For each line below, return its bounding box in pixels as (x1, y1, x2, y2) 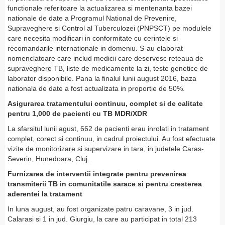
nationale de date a (8, 14, 71, 23)
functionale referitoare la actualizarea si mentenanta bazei (8, 4, 192, 13)
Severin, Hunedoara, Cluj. (8, 155, 89, 163)
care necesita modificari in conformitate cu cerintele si (8, 34, 178, 43)
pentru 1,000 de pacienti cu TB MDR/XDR (8, 109, 147, 118)
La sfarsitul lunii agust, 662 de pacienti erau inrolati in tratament (8, 125, 209, 133)
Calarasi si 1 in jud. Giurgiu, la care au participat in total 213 (8, 215, 197, 223)
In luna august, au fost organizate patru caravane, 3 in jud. (8, 205, 193, 213)
